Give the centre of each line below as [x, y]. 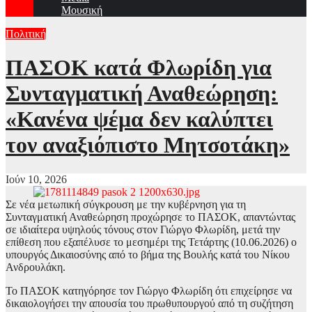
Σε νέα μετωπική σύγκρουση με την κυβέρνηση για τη [126, 204]
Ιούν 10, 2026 [36, 179]
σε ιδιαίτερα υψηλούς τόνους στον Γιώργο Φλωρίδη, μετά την [143, 229]
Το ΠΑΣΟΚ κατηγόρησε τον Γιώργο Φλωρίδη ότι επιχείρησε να [149, 290]
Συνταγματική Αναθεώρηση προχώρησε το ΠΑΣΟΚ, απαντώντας [150, 217]
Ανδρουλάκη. [36, 267]
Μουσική [82, 10]
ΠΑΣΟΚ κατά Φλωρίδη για [139, 68]
